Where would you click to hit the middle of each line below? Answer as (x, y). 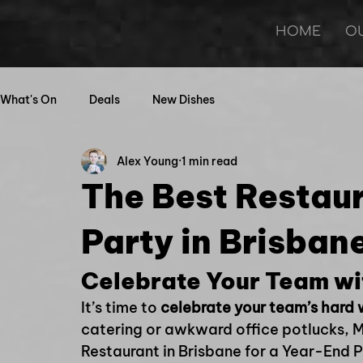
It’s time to (121, 307)
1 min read (209, 161)
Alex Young (147, 161)
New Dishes (184, 99)
